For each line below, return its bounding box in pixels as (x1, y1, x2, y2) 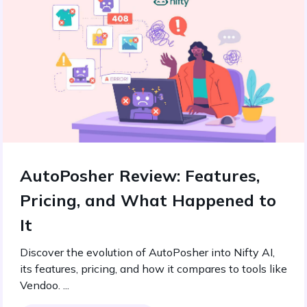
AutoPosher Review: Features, (20, 165, 260, 186)
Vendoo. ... (20, 278, 69, 292)
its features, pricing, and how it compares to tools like (20, 262, 287, 275)
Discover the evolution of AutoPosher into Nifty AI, (20, 245, 275, 259)
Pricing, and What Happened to (20, 190, 276, 210)
